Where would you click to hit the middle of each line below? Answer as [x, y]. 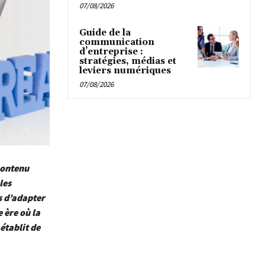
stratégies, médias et [128, 62]
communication [117, 43]
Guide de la [105, 33]
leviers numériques [125, 71]
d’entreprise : [111, 52]
